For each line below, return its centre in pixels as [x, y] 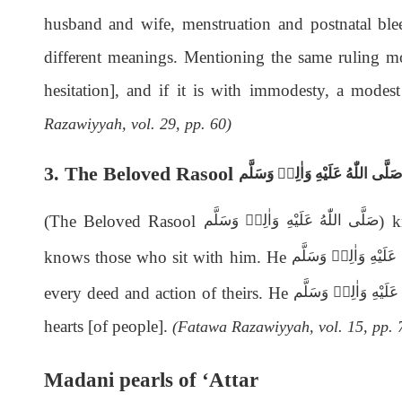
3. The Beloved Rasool [141, 173]
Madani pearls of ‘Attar [151, 380]
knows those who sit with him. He [168, 257]
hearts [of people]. [108, 326]
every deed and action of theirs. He [168, 293]
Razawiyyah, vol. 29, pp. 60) [137, 123]
